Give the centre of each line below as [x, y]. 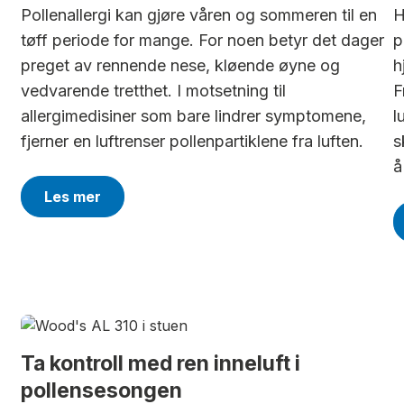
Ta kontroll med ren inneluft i [161, 363]
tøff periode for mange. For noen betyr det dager [202, 40]
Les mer [73, 197]
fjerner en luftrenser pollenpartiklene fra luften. [192, 141]
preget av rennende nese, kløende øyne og [180, 65]
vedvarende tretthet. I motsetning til [153, 91]
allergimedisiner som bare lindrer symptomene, [193, 116]
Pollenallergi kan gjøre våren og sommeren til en [199, 15]
